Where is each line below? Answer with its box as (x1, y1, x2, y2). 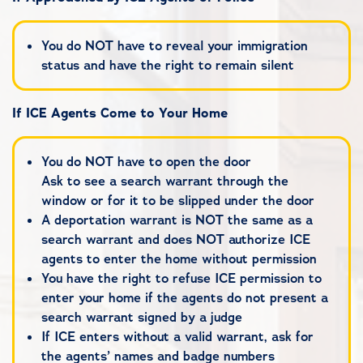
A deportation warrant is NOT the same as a (41, 211, 313, 228)
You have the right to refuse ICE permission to (41, 269, 322, 287)
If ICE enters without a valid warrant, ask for (41, 327, 314, 345)
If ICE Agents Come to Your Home (12, 105, 228, 122)
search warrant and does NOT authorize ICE (41, 230, 310, 248)
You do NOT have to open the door (41, 152, 251, 170)
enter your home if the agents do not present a (41, 288, 328, 306)
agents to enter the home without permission (41, 250, 317, 267)
